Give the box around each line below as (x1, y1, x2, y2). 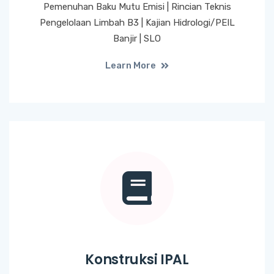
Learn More (105, 60, 158, 72)
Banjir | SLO (113, 33, 161, 45)
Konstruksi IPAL (85, 250, 189, 270)
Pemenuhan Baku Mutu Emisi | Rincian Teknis (43, 1, 231, 13)
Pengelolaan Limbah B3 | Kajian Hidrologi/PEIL (39, 17, 235, 29)
